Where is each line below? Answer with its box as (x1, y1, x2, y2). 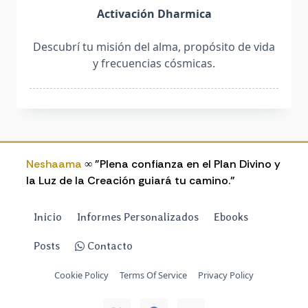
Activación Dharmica (96, 6, 212, 21)
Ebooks (214, 210, 248, 223)
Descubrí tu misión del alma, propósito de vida (33, 39, 275, 54)
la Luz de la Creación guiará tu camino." (26, 173, 235, 188)
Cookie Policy (54, 268, 109, 281)
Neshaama (26, 157, 82, 171)
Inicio (34, 210, 62, 223)
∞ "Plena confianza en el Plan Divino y (82, 157, 280, 171)
